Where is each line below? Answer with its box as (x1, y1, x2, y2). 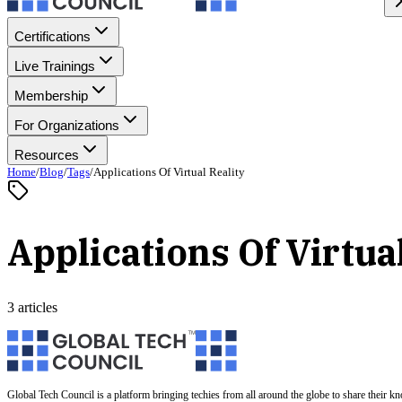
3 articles (7, 299, 57, 315)
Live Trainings (14, 58, 95, 74)
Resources (14, 147, 79, 162)
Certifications (14, 29, 91, 44)
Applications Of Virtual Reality (93, 165, 245, 179)
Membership (14, 88, 88, 103)
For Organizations (14, 118, 119, 133)
